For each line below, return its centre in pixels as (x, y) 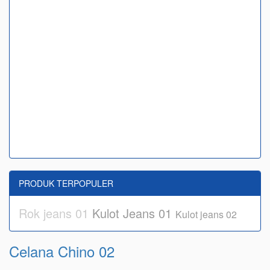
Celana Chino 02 (62, 251)
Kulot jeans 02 (206, 215)
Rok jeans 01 (55, 213)
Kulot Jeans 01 (134, 213)
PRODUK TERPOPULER (66, 184)
